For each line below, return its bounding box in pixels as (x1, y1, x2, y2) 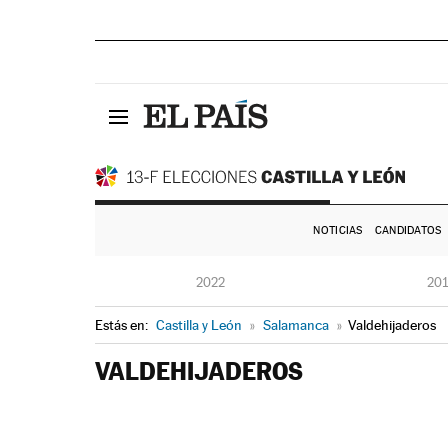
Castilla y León (155, 317, 242, 333)
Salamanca (262, 317, 329, 333)
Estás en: (94, 317, 151, 333)
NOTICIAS (313, 224, 363, 237)
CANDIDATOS (374, 224, 442, 237)
